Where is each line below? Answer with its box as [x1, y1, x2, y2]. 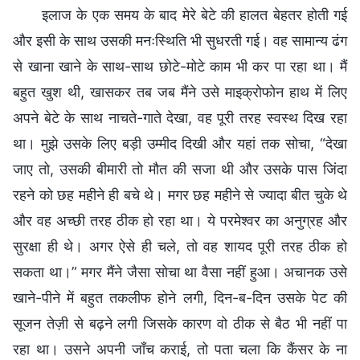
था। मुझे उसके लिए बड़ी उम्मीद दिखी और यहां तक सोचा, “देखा [13, 134, 347, 152]
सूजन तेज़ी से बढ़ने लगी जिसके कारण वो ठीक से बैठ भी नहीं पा [13, 314, 347, 332]
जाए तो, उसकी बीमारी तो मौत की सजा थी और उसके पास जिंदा [13, 160, 347, 178]
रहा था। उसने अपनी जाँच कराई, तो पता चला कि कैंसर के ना [13, 340, 347, 358]
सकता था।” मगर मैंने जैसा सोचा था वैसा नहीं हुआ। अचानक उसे [13, 263, 347, 280]
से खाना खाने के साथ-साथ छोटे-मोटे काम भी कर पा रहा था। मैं [13, 57, 347, 75]
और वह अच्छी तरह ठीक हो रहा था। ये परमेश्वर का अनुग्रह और [13, 211, 347, 229]
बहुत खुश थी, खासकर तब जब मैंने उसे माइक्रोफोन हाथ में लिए [13, 83, 347, 100]
